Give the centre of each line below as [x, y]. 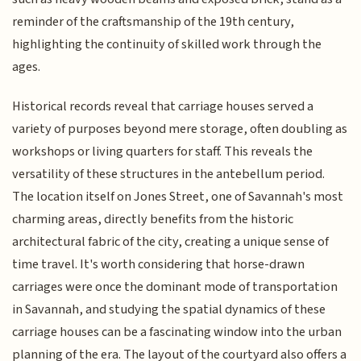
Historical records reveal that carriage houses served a [163, 106]
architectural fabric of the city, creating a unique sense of [171, 241]
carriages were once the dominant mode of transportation [175, 286]
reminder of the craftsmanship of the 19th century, [154, 22]
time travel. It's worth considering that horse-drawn [159, 264]
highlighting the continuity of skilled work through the [167, 45]
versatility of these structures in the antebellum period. [169, 174]
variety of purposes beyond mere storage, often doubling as [180, 129]
